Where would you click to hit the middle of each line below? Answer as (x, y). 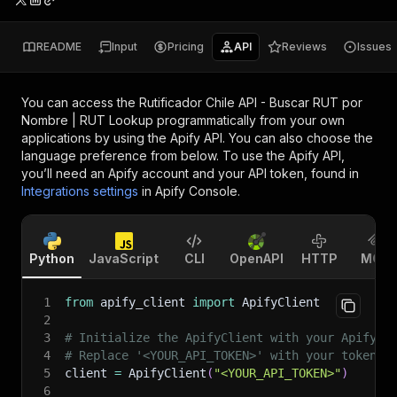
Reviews (304, 47)
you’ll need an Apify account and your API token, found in (190, 173)
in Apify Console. (191, 191)
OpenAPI (257, 258)
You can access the (80, 102)
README (59, 47)
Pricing (186, 47)
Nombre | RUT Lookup (87, 120)
